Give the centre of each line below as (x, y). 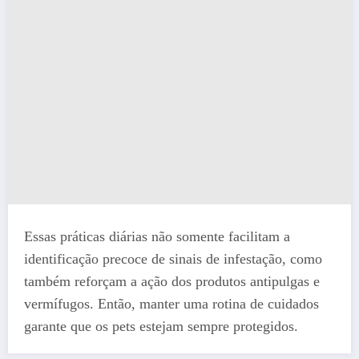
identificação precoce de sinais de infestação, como (173, 258)
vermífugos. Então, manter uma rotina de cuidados (171, 303)
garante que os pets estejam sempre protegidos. (161, 326)
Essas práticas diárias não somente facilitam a (157, 236)
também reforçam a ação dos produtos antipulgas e (172, 281)
